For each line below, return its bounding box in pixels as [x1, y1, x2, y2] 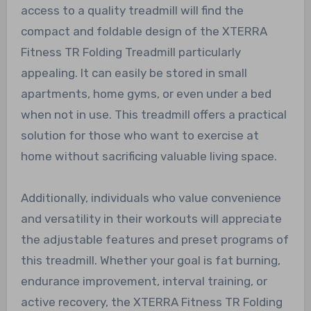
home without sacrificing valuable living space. [20, 149, 277, 163]
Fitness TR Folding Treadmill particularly [20, 44, 241, 59]
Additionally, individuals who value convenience [20, 190, 281, 205]
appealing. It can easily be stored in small [20, 65, 247, 80]
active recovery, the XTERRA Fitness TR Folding [20, 294, 283, 309]
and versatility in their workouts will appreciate [20, 211, 282, 226]
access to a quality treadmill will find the [20, 3, 244, 17]
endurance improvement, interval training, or [20, 274, 267, 288]
